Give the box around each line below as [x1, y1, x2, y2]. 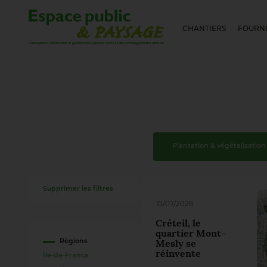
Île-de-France [43, 252, 89, 259]
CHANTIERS [182, 25, 226, 33]
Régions [60, 238, 88, 245]
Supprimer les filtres [43, 185, 113, 193]
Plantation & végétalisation [172, 142, 266, 150]
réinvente [156, 249, 201, 259]
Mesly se [156, 239, 196, 249]
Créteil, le [156, 219, 201, 229]
